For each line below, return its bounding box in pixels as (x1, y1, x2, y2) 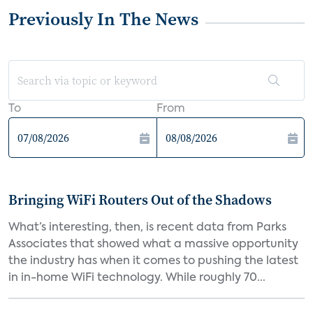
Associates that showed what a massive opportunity (8, 239, 298, 250)
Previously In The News (8, 6, 198, 31)
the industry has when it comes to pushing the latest (8, 256, 298, 267)
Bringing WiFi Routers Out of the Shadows (8, 190, 272, 210)
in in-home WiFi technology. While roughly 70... (8, 272, 265, 284)
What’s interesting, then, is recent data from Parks (8, 222, 286, 233)
